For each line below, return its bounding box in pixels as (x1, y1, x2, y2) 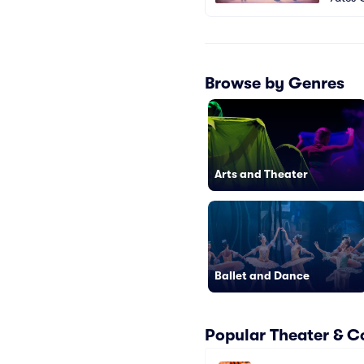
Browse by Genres (205, 73, 344, 93)
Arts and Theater (214, 167, 308, 180)
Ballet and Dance (214, 269, 310, 282)
